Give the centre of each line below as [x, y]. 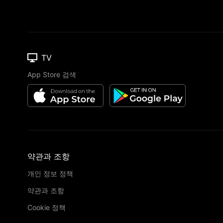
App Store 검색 [52, 74]
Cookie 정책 [47, 207]
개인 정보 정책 [50, 173]
